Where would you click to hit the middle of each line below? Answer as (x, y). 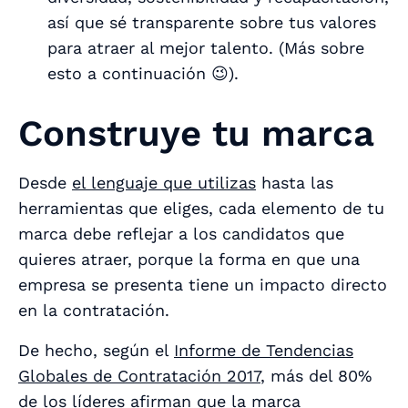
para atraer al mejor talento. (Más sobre (206, 47)
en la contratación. (97, 310)
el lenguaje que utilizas (164, 182)
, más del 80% (316, 375)
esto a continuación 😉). (143, 73)
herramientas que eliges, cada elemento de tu (201, 208)
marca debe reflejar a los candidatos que (181, 233)
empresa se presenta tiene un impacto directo (203, 284)
